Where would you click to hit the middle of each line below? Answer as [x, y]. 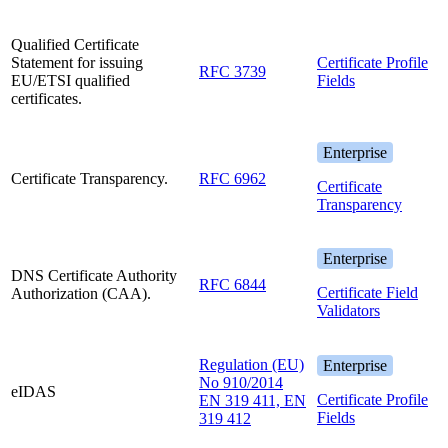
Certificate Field [367, 293]
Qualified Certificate [75, 45]
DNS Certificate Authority [94, 276]
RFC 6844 [232, 285]
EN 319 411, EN [252, 401]
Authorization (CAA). [81, 294]
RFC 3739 [232, 72]
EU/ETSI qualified [70, 81]
